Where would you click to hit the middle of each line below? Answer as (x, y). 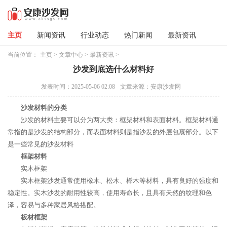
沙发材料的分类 (44, 108)
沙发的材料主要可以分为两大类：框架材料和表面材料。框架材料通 (120, 120)
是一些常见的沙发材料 (41, 144)
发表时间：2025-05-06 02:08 (78, 87)
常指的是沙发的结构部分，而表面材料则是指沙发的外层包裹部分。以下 (113, 132)
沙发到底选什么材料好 (113, 69)
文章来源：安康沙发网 (150, 87)
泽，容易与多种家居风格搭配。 (54, 205)
